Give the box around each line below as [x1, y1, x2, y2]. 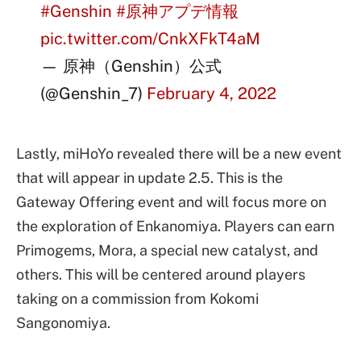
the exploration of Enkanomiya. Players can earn [16, 218, 334, 235]
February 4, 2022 [147, 83, 277, 103]
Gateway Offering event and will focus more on [16, 193, 326, 211]
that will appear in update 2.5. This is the [16, 169, 283, 187]
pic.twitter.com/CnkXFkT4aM [40, 28, 261, 48]
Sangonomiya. [16, 314, 110, 332]
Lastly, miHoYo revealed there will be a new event [16, 145, 342, 163]
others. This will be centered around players [16, 266, 305, 284]
